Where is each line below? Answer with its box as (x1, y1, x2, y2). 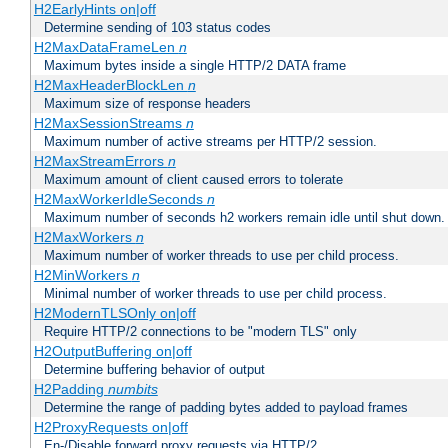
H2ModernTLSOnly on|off (33, 305, 196, 322)
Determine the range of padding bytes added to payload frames (44, 400, 408, 416)
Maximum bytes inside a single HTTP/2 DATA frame (44, 58, 346, 74)
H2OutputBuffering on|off (33, 343, 192, 360)
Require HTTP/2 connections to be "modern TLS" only (44, 324, 357, 340)
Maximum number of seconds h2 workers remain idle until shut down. (44, 210, 445, 226)
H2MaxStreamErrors (33, 153, 168, 170)
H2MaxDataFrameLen (33, 39, 179, 56)
